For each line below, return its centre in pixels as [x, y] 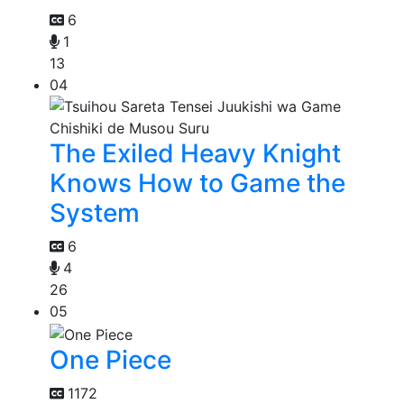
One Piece [110, 359]
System [95, 213]
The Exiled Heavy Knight [195, 154]
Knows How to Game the [197, 184]
